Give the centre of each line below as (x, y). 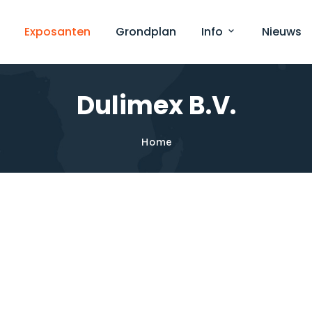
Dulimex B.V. (156, 106)
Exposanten (57, 32)
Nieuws (281, 32)
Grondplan (146, 32)
